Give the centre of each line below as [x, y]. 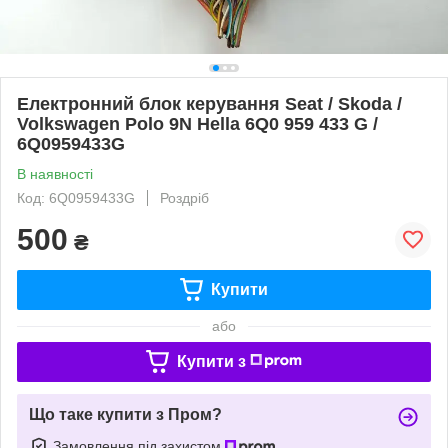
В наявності [55, 173]
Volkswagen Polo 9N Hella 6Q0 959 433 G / [197, 123]
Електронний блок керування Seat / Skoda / [209, 103]
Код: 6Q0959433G [76, 197]
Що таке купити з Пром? [125, 414]
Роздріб [184, 197]
